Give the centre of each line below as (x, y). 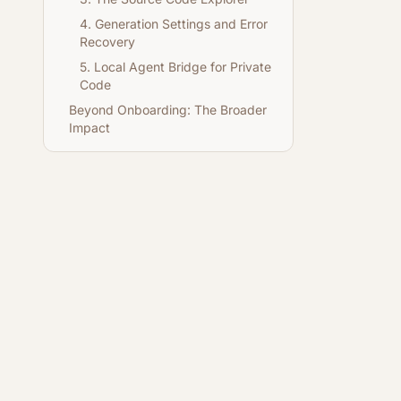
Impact (90, 128)
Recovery (107, 42)
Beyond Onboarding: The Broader (168, 110)
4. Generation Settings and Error (174, 24)
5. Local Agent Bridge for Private (175, 67)
